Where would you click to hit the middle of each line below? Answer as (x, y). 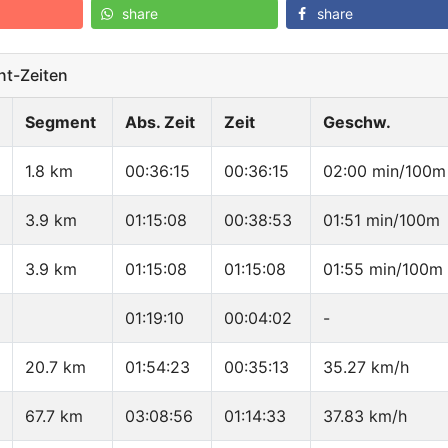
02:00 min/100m (384, 171)
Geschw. (357, 122)
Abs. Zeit (160, 122)
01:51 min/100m (381, 220)
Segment (60, 122)
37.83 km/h (365, 416)
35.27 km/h (366, 367)
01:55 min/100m (383, 269)
